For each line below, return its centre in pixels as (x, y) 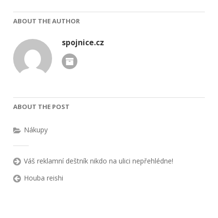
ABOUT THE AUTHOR (46, 21)
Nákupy (36, 129)
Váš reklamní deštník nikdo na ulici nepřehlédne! (98, 161)
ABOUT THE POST (41, 106)
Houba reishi (43, 178)
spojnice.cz (83, 42)
